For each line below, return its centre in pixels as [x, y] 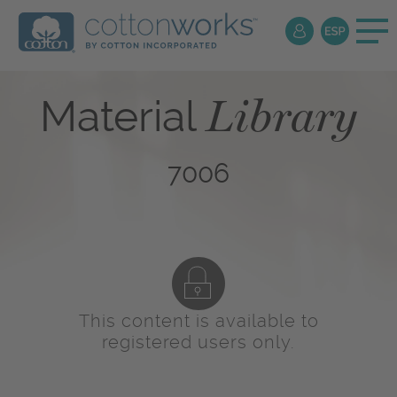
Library [282, 116]
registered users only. [198, 343]
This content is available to [198, 321]
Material [123, 117]
